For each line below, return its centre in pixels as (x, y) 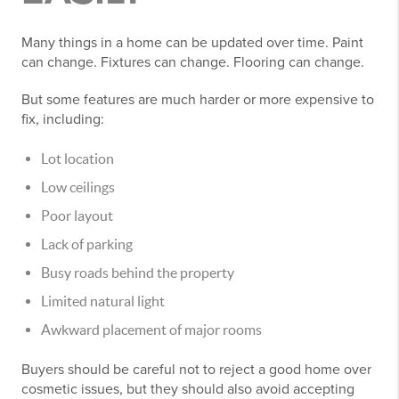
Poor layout (77, 216)
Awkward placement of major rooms (151, 330)
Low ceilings (78, 187)
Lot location (77, 159)
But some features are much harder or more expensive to (198, 100)
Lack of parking (87, 244)
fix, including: (63, 119)
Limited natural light (103, 301)
